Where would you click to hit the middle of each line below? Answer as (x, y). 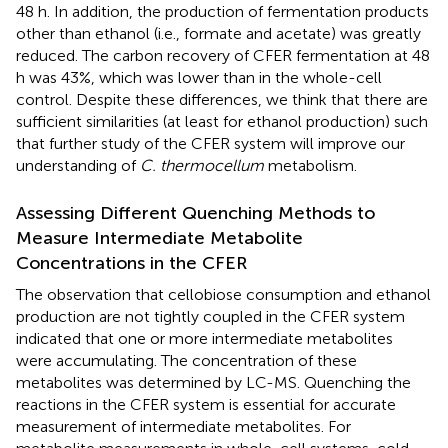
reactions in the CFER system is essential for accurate (206, 404)
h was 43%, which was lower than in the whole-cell (199, 77)
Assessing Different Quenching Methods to (195, 212)
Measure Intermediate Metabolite (159, 237)
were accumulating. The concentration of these (186, 360)
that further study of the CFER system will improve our (210, 143)
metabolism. (310, 165)
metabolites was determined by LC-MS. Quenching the (213, 382)
